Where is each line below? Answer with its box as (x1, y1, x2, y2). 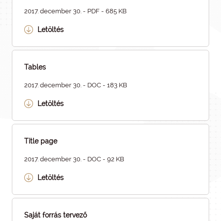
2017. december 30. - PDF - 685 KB (24, 7, 127, 15)
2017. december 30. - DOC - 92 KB (24, 155, 124, 163)
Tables (24, 63, 46, 71)
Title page (24, 137, 57, 145)
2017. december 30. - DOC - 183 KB (24, 81, 127, 89)
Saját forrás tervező (24, 211, 87, 219)
